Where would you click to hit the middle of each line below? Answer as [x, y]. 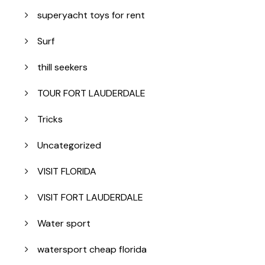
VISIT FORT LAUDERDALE [90, 198]
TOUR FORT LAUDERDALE [91, 93]
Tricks [50, 119]
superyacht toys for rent [91, 15]
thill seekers [62, 67]
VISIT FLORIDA [67, 172]
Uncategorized [69, 146]
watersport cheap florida [92, 250]
